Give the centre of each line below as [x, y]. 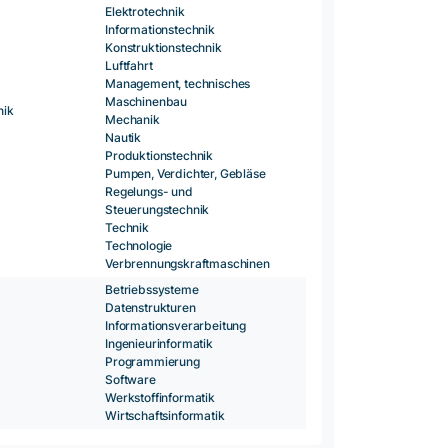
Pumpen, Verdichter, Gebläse [185, 174]
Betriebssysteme [152, 290]
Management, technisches [178, 84]
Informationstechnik [160, 30]
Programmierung [152, 362]
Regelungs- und [149, 192]
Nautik [123, 138]
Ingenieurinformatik [159, 344]
